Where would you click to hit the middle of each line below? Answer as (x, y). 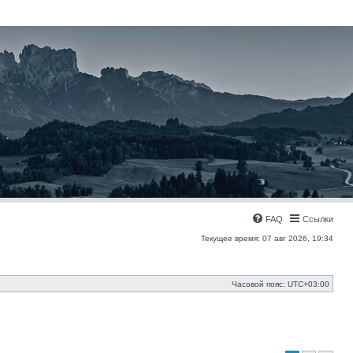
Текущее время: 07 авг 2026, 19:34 (267, 238)
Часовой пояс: (260, 284)
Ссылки (318, 219)
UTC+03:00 (308, 284)
